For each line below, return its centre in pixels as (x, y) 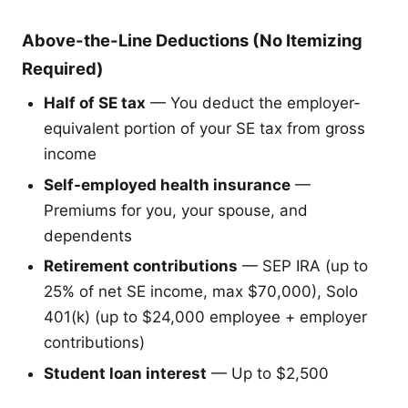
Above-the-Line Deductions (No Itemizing (192, 40)
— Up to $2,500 (268, 373)
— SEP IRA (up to (303, 266)
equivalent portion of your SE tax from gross (204, 128)
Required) (63, 68)
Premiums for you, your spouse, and (176, 210)
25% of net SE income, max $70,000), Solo (201, 292)
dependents (88, 235)
